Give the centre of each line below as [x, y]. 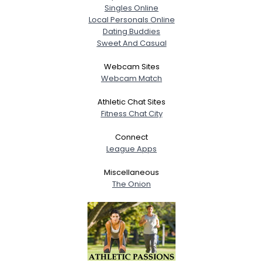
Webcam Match [131, 78]
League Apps [131, 149]
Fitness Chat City [131, 113]
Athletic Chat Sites [131, 102]
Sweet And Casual [131, 43]
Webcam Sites [131, 66]
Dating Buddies [131, 31]
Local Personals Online [131, 19]
